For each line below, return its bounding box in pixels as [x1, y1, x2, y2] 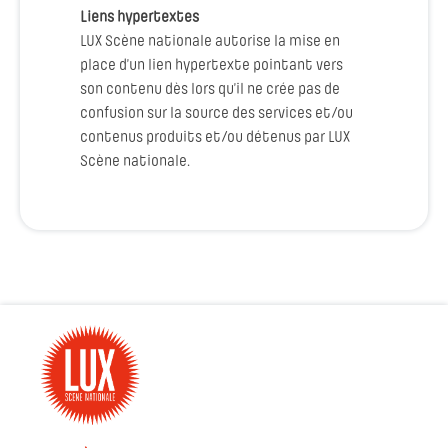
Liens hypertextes [80, 10, 199, 26]
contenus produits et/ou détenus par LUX [80, 130, 350, 146]
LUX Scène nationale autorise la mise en [80, 34, 340, 50]
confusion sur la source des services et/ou [80, 106, 353, 122]
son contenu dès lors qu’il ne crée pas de [80, 82, 340, 98]
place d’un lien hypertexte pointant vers [80, 58, 343, 74]
